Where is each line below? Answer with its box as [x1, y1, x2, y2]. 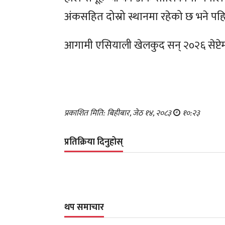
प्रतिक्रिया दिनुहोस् [64, 134, 124, 150]
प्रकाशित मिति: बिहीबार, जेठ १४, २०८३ [64, 106, 174, 120]
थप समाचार [64, 199, 104, 215]
